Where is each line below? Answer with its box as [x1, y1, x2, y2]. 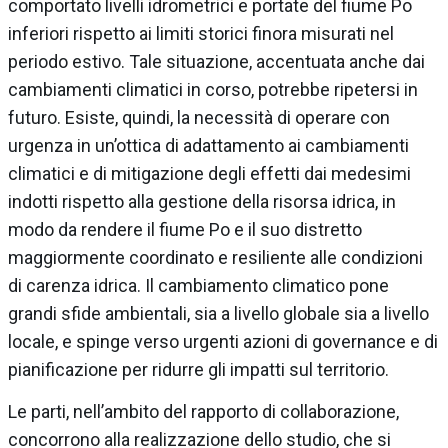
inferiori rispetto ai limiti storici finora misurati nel [8, 22, 394, 44]
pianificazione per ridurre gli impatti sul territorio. [8, 358, 389, 380]
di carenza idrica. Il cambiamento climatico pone [8, 274, 389, 296]
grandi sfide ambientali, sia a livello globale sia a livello [8, 302, 429, 324]
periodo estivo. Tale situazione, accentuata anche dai [8, 50, 425, 72]
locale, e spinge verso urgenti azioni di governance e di [8, 330, 438, 352]
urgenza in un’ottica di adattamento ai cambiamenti [8, 134, 409, 156]
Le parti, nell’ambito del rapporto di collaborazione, [8, 400, 399, 422]
